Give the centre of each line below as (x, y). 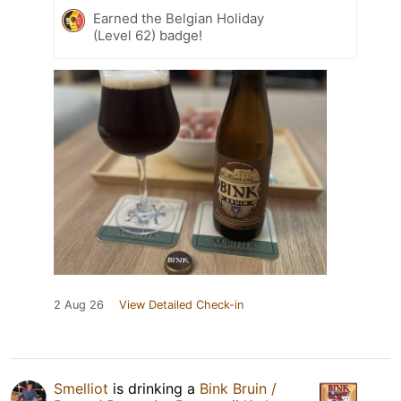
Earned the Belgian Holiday (179, 19)
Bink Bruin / (238, 389)
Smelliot (81, 389)
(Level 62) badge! (148, 36)
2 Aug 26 (79, 305)
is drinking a (154, 389)
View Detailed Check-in (181, 305)
